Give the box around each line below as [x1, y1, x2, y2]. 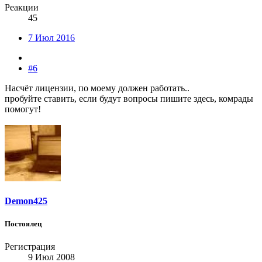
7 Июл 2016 [28, 32, 75, 43]
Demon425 [5, 195, 47, 206]
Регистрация [5, 242, 55, 252]
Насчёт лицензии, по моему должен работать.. [5, 82, 189, 93]
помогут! [5, 104, 41, 114]
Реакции [5, 2, 39, 12]
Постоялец [5, 219, 42, 228]
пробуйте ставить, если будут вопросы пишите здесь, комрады [5, 93, 253, 104]
